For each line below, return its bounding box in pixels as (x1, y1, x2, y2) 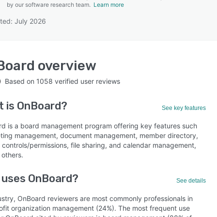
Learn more (93, 1, 124, 8)
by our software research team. (7, 1, 93, 8)
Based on (5, 77, 36, 85)
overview (35, 58, 96, 74)
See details (176, 177, 206, 184)
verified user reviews (53, 77, 120, 85)
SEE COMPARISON (78, 44, 134, 52)
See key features (162, 105, 206, 111)
